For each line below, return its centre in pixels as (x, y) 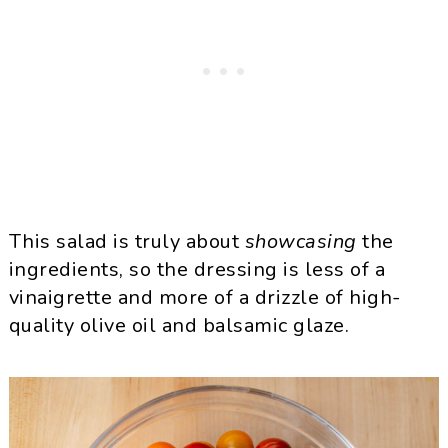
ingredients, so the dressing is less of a (197, 269)
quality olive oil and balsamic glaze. (179, 325)
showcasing (300, 241)
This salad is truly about (126, 241)
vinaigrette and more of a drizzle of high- (204, 297)
